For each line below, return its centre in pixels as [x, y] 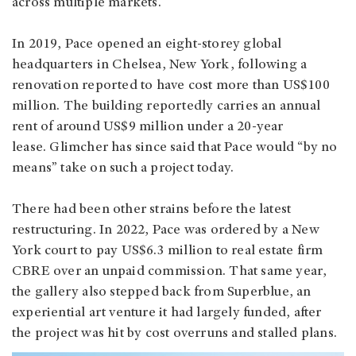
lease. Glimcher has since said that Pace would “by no [175, 148]
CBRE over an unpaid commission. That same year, [170, 272]
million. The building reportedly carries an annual [166, 107]
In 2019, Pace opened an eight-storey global [147, 45]
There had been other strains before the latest [152, 210]
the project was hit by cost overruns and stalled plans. [175, 334]
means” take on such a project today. [123, 169]
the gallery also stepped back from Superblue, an [162, 293]
